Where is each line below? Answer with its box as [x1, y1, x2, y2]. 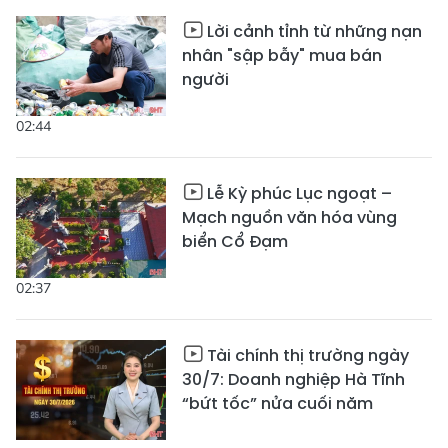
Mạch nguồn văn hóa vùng [182, 206, 397, 229]
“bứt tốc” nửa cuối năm [182, 392, 373, 415]
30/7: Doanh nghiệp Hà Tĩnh [182, 368, 405, 391]
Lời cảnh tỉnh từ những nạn [207, 20, 422, 43]
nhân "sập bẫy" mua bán [182, 44, 382, 67]
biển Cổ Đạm [182, 230, 288, 253]
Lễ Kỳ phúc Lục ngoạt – [207, 182, 392, 205]
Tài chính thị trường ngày [207, 344, 409, 367]
